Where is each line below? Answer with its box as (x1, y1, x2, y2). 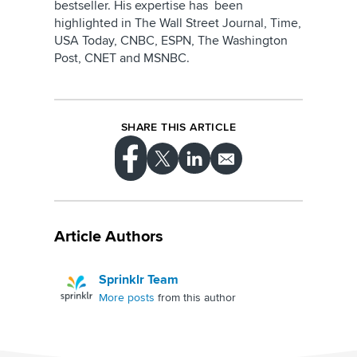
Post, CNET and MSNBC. (54, 50, 190, 67)
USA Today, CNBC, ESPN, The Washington (54, 33, 288, 49)
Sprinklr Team (99, 271, 178, 288)
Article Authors (54, 226, 163, 246)
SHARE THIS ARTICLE (120, 120, 237, 135)
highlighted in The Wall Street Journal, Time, (54, 15, 301, 32)
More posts (99, 290, 155, 304)
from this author (155, 290, 236, 304)
